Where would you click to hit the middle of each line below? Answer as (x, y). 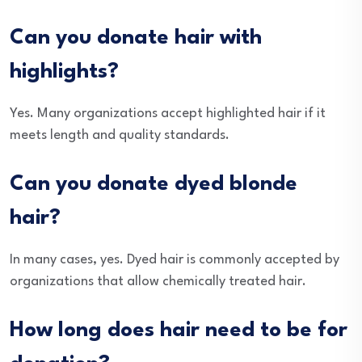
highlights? (64, 72)
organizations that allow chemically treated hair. (158, 282)
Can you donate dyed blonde (154, 184)
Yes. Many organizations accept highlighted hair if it (168, 114)
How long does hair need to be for (179, 330)
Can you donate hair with (136, 38)
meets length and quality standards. (120, 135)
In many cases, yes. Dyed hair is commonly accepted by (175, 260)
